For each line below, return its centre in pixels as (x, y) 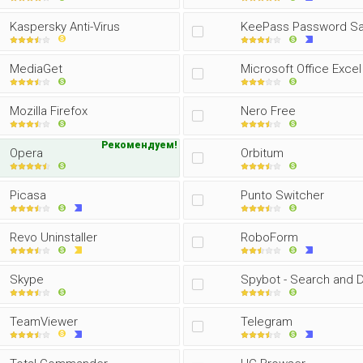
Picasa (28, 195)
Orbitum (262, 153)
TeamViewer (44, 322)
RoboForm (269, 237)
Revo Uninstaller (53, 237)
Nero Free (268, 111)
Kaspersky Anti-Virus (65, 27)
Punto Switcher (282, 195)
